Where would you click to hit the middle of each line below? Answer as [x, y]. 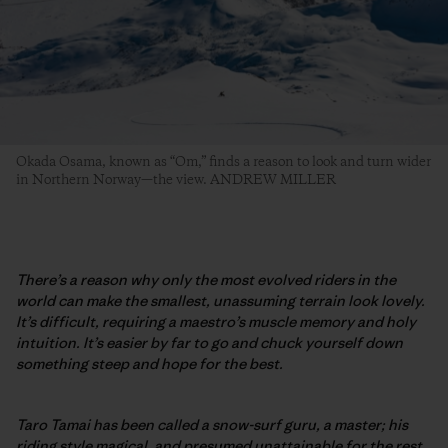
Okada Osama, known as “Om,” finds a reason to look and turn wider [223, 161]
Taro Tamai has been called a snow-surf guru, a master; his [212, 424]
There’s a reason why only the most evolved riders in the [206, 279]
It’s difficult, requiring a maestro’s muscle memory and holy [216, 321]
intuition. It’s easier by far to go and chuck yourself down [209, 342]
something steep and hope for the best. [149, 363]
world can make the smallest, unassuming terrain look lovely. [220, 300]
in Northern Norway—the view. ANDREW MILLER [176, 179]
